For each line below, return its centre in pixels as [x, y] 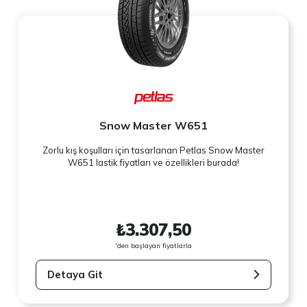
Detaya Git [75, 274]
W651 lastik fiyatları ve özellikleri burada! [153, 163]
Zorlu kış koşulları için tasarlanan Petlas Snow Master [153, 150]
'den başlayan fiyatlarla [153, 245]
